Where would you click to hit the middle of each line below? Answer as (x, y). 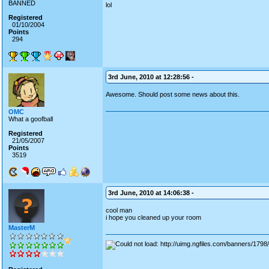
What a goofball (31, 119)
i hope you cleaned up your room (153, 217)
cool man (119, 210)
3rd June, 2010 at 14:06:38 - (151, 193)
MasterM (22, 228)
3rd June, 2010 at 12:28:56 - (151, 77)
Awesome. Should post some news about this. (173, 94)
